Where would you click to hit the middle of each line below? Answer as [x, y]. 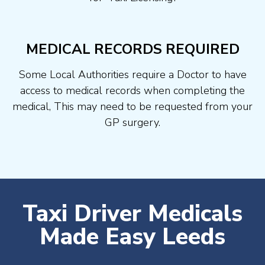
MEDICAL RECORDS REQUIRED [132, 49]
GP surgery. [132, 122]
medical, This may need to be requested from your [132, 106]
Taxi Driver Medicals [132, 214]
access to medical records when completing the [132, 90]
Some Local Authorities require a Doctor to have [132, 74]
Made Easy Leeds [132, 237]
